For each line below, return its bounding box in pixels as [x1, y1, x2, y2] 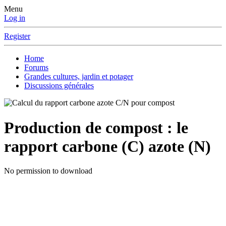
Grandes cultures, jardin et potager [24, 72, 133, 81]
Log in [4, 14, 25, 23]
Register [4, 32, 30, 41]
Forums [24, 63, 48, 72]
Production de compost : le [4, 118, 188, 137]
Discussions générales [24, 81, 94, 90]
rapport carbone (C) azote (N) [4, 137, 211, 155]
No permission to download [4, 166, 92, 176]
